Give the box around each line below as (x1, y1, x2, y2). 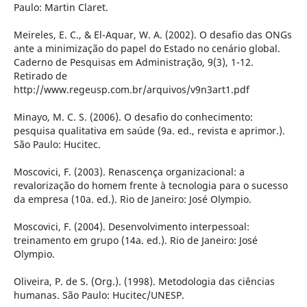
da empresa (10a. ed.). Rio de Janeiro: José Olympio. (13, 193, 251, 206)
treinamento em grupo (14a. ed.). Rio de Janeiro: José (13, 234, 258, 247)
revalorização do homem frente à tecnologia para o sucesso (13, 179, 288, 193)
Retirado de (13, 69, 67, 83)
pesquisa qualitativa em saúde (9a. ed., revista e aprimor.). (13, 124, 285, 138)
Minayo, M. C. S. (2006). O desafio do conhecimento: (13, 110, 253, 124)
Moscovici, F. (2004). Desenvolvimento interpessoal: (13, 220, 249, 234)
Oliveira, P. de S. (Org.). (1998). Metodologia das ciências (13, 275, 275, 288)
